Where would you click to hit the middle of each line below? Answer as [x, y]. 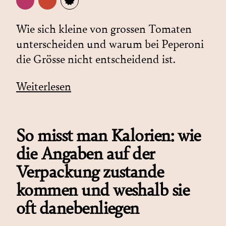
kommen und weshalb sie [103, 190]
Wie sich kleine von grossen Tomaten [104, 29]
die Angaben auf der [86, 154]
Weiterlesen [44, 87]
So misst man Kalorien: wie [108, 135]
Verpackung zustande [90, 172]
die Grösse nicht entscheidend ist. [96, 59]
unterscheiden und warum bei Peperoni [110, 44]
